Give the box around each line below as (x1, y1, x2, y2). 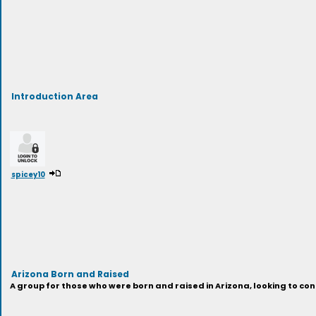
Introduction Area (11, 90, 98, 102)
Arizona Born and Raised (11, 267, 129, 279)
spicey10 (11, 169, 45, 179)
